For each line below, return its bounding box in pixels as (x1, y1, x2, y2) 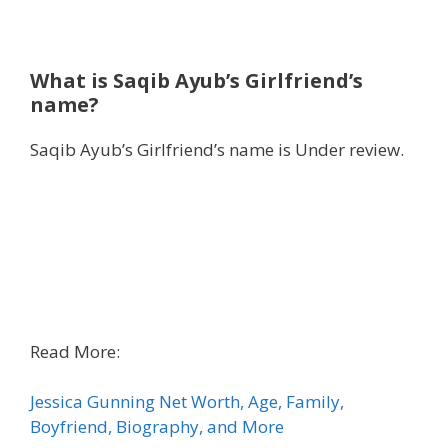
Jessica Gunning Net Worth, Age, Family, (30, 390, 344, 414)
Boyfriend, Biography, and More (30, 415, 284, 439)
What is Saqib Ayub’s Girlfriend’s (30, 66, 363, 94)
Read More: (30, 339, 120, 363)
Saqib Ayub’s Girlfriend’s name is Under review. (30, 137, 404, 161)
